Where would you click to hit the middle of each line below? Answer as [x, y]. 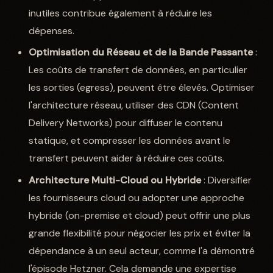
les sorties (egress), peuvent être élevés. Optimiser [142, 88]
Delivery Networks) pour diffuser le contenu [126, 123]
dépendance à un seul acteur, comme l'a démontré [142, 250]
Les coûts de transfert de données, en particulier [138, 70]
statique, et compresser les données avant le [130, 141]
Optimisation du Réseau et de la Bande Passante [141, 52]
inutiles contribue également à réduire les [121, 13]
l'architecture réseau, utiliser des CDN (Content [134, 105]
